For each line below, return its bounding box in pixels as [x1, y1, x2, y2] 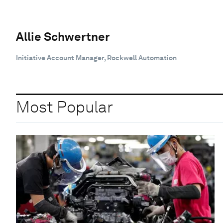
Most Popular [16, 97, 113, 117]
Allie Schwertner [16, 29, 110, 44]
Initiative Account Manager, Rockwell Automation [16, 53, 177, 62]
